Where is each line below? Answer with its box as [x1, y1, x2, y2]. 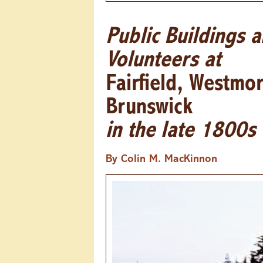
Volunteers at [106, 49, 221, 73]
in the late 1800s [106, 119, 255, 143]
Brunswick [106, 96, 193, 120]
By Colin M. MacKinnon [106, 154, 217, 166]
